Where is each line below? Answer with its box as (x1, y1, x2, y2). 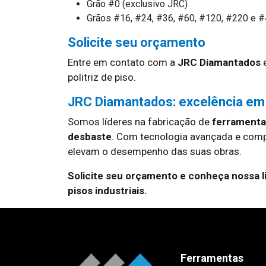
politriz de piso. (68, 71, 136, 83)
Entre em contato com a (68, 56, 178, 68)
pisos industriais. (68, 185, 147, 197)
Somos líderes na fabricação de (68, 116, 212, 128)
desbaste (68, 131, 112, 142)
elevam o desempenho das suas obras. (68, 145, 242, 157)
